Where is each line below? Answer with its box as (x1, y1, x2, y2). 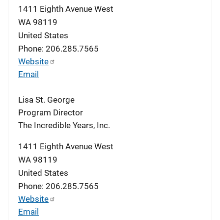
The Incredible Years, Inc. (18, 120, 110, 130)
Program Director (18, 107, 83, 117)
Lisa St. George (18, 94, 75, 105)
